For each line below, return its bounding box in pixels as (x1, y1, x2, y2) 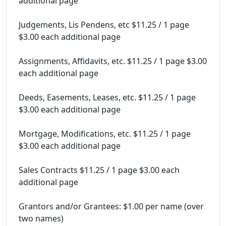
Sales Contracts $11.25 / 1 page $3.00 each (19, 164, 180, 176)
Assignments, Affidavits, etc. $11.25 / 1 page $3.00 (19, 55, 207, 67)
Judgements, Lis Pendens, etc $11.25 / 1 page (19, 19, 189, 30)
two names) (19, 212, 64, 224)
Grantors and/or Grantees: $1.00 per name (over (19, 200, 204, 212)
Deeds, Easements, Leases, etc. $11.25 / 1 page (19, 91, 196, 103)
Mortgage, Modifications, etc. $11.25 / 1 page (19, 128, 191, 139)
